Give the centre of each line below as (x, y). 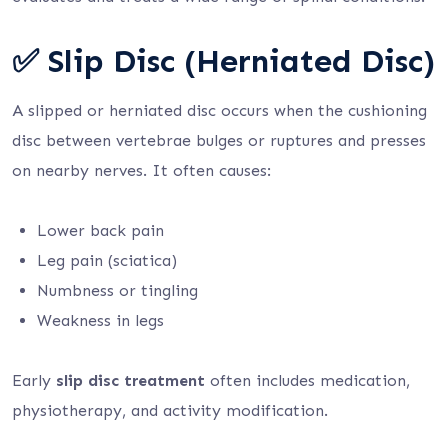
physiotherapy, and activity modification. (170, 410)
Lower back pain (100, 230)
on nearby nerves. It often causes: (141, 170)
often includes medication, (307, 380)
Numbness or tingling (117, 290)
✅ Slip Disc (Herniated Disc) (223, 61)
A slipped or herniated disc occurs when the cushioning (219, 110)
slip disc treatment (130, 380)
